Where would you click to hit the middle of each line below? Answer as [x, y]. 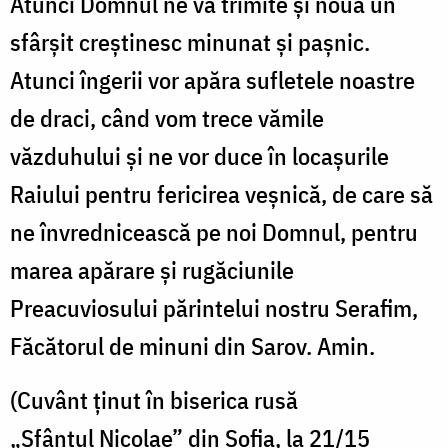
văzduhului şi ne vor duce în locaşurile [199, 156]
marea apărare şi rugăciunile [152, 270]
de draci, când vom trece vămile [167, 118]
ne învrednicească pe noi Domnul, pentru [214, 232]
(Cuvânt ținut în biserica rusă [154, 400]
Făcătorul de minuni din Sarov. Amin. [192, 346]
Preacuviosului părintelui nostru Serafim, [214, 308]
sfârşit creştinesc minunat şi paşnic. [190, 42]
